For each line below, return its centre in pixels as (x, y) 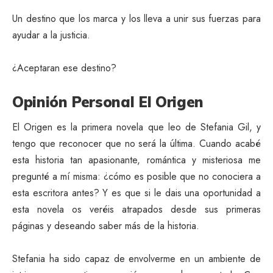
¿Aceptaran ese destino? (64, 68)
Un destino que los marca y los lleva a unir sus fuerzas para (136, 18)
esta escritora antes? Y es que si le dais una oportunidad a (136, 193)
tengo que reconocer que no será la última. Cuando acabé (136, 144)
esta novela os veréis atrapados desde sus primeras (136, 210)
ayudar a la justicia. (51, 35)
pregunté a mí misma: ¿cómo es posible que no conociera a (136, 177)
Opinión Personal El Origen (108, 101)
